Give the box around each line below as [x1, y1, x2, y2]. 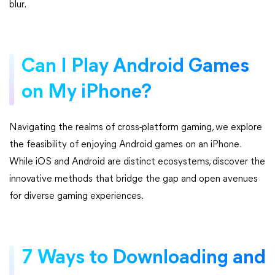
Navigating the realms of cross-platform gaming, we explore [9, 122, 262, 133]
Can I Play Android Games [21, 56, 249, 77]
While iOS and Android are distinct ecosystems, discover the [9, 157, 265, 167]
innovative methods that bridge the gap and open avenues [9, 174, 258, 184]
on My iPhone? [21, 82, 152, 103]
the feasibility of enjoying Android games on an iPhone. [9, 139, 241, 150]
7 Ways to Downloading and [21, 248, 266, 268]
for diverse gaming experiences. [9, 191, 144, 201]
